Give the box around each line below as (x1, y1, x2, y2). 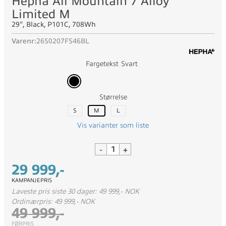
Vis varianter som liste (77, 122, 149, 129)
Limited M (12, 8, 70, 21)
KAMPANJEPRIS (12, 177, 52, 183)
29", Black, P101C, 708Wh (12, 21, 96, 28)
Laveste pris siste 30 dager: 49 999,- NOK (12, 188, 139, 195)
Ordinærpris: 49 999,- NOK (12, 198, 95, 205)
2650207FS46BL (36, 37, 89, 45)
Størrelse (99, 93, 127, 101)
